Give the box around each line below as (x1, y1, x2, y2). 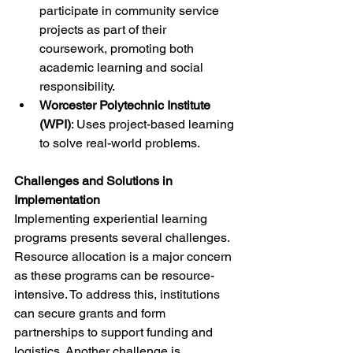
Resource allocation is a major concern (14, 249, 235, 264)
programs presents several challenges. (14, 230, 232, 245)
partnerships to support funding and (14, 325, 216, 340)
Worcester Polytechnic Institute (39, 98, 214, 113)
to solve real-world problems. (39, 136, 200, 150)
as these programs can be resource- (14, 268, 214, 283)
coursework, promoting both (39, 41, 197, 56)
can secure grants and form (14, 306, 169, 321)
